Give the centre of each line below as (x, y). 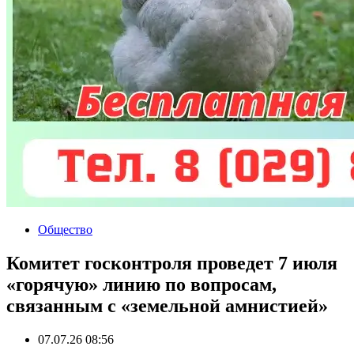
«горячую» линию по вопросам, (141, 284)
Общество (65, 230)
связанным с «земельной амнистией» (167, 305)
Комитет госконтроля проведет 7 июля (172, 263)
